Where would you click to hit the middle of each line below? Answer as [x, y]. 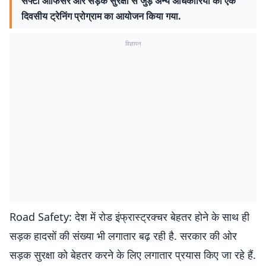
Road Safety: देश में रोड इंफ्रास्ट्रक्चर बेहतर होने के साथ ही [129, 217]
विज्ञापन [133, 43]
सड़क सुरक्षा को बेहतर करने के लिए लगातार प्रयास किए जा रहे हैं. [133, 255]
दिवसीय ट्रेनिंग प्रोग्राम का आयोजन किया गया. [101, 16]
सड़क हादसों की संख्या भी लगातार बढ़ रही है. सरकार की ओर [123, 236]
